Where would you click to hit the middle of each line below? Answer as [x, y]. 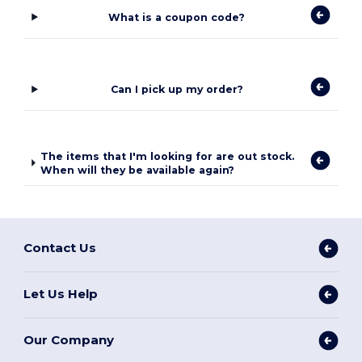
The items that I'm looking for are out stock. [168, 156]
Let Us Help [61, 294]
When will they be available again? [138, 170]
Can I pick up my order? [177, 89]
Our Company [69, 340]
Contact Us [60, 248]
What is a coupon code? [177, 17]
